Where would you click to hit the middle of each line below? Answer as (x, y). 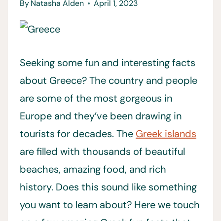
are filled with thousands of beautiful (102, 151)
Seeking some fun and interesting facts (108, 62)
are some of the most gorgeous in (96, 98)
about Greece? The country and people (109, 80)
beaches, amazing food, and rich (93, 169)
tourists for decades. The (78, 133)
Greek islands (166, 133)
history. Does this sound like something (108, 187)
